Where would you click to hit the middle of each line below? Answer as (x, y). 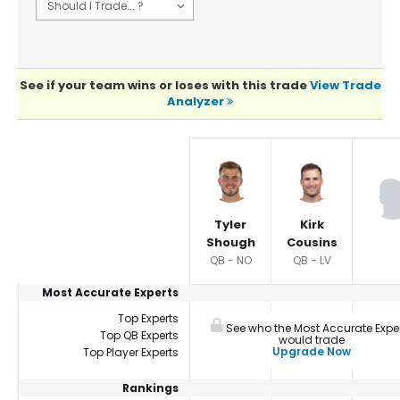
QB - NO (230, 261)
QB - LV (312, 261)
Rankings (150, 388)
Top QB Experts (139, 336)
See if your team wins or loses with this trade (164, 86)
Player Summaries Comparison (119, 147)
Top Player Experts (131, 353)
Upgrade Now (312, 352)
